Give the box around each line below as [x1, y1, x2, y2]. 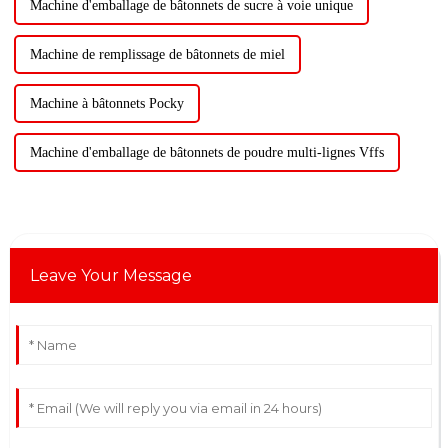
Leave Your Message [29, 265, 192, 285]
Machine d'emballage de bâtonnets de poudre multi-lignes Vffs [29, 144, 384, 160]
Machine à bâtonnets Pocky [29, 95, 184, 111]
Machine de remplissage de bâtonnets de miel [29, 46, 285, 62]
